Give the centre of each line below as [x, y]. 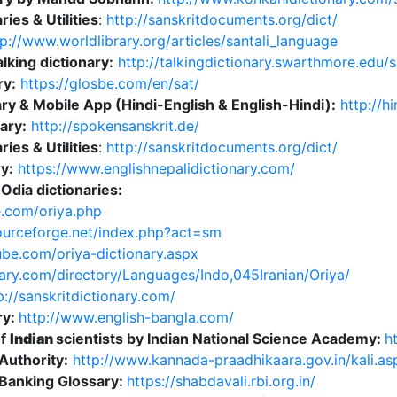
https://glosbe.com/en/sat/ [109, 83]
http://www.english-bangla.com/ [126, 317]
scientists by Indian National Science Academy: [220, 339]
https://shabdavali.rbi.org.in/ [221, 381]
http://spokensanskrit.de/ [115, 126]
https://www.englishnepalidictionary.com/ [156, 168]
